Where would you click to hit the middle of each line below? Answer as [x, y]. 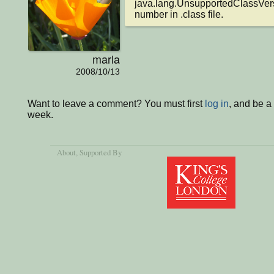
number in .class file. [179, 14]
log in [217, 104]
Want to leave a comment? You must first [116, 104]
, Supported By [99, 152]
